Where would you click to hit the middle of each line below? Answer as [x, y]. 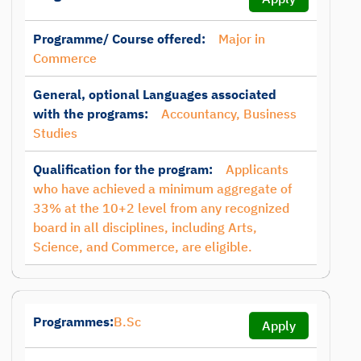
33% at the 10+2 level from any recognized [161, 208]
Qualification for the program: [123, 169]
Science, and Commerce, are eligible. [143, 247]
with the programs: [91, 114]
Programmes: [73, 322]
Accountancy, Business [229, 114]
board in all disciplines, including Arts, [145, 227]
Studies [55, 133]
